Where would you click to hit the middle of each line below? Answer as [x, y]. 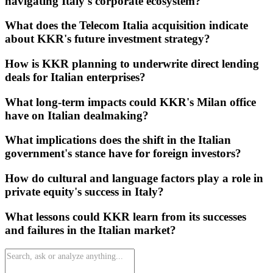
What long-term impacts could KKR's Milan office [130, 102]
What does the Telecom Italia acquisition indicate [126, 26]
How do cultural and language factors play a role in [134, 179]
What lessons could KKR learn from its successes [126, 216]
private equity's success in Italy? [84, 192]
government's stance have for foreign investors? [123, 154]
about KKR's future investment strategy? [108, 39]
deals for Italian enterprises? [75, 77]
